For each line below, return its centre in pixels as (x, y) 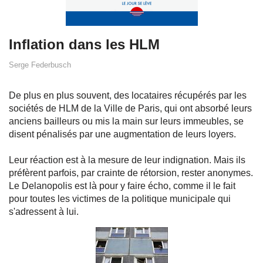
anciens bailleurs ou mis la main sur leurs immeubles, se (126, 121)
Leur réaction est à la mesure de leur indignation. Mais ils (127, 160)
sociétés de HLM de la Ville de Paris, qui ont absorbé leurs (130, 108)
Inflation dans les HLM (84, 44)
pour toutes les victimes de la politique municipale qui (120, 199)
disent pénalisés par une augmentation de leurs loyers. (122, 134)
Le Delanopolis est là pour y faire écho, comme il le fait (122, 186)
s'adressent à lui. (44, 212)
